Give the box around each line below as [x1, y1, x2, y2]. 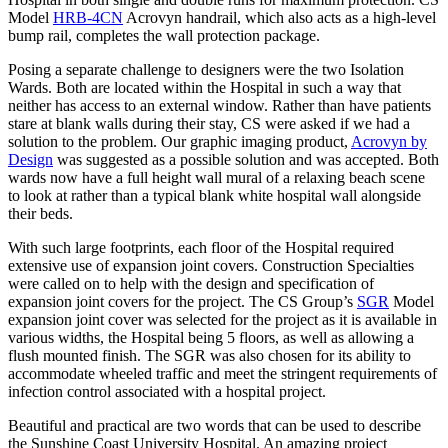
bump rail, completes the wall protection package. [8, 26, 320, 44]
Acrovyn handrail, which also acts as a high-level [123, 8, 436, 26]
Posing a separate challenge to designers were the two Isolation [8, 60, 404, 78]
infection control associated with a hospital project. [8, 382, 326, 400]
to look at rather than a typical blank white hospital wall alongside [8, 186, 421, 204]
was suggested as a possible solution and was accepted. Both [53, 150, 439, 168]
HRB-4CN [53, 8, 123, 26]
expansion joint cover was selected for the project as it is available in [8, 310, 437, 328]
